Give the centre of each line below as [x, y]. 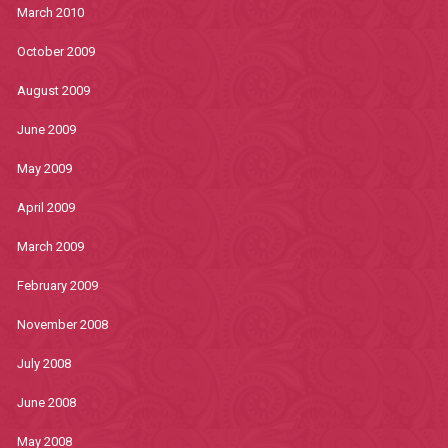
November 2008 [62, 324]
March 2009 [50, 246]
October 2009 [55, 51]
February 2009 [57, 285]
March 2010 [50, 12]
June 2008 [46, 402]
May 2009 [44, 168]
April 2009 [45, 207]
